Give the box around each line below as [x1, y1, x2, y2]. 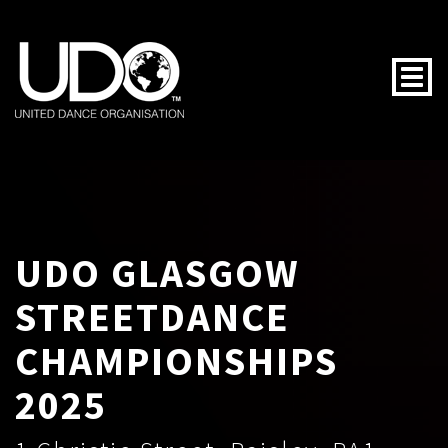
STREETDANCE [15, 291, 290, 342]
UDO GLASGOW [15, 247, 300, 298]
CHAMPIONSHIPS [15, 335, 338, 386]
